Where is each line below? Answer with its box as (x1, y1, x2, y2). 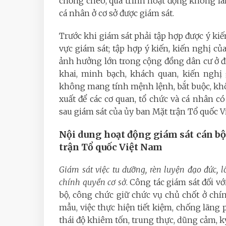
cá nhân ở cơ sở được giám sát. (59, 8, 174, 18)
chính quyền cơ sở (59, 177, 126, 187)
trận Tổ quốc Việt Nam (59, 141, 162, 153)
